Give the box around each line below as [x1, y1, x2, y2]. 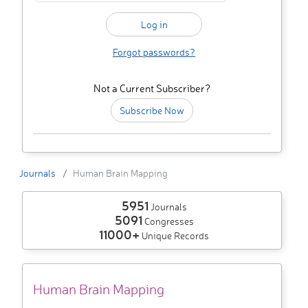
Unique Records [140, 230, 209, 242]
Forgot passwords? [113, 46, 195, 58]
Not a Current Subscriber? [93, 82, 210, 96]
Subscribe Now [120, 104, 184, 117]
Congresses [142, 215, 194, 228]
